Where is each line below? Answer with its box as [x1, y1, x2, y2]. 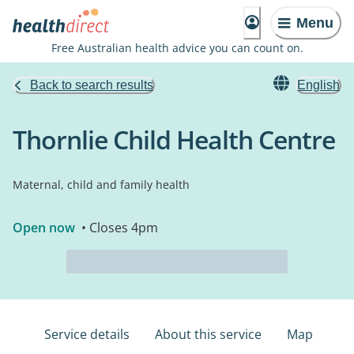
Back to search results [30, 78, 153, 92]
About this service [155, 326, 262, 343]
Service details [44, 326, 130, 343]
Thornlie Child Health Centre [13, 122, 335, 156]
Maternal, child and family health [13, 177, 190, 192]
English [297, 78, 340, 92]
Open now [13, 219, 75, 236]
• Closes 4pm [78, 219, 158, 236]
